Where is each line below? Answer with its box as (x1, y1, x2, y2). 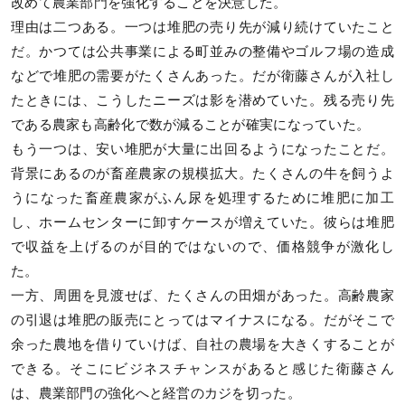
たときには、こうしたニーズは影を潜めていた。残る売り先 (11, 93, 394, 108)
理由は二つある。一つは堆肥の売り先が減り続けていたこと (11, 20, 394, 35)
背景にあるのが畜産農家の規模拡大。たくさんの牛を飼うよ (11, 166, 394, 182)
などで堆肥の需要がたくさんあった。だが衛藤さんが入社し (11, 69, 394, 84)
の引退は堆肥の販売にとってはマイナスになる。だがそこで (11, 313, 394, 328)
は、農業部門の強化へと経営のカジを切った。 (11, 386, 301, 401)
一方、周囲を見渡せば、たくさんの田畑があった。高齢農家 (11, 288, 394, 304)
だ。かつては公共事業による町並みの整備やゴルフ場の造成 (11, 44, 394, 60)
